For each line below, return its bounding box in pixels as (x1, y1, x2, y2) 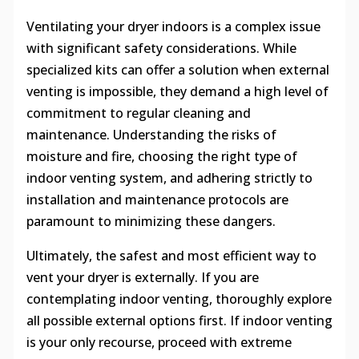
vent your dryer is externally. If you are (26, 268, 259, 286)
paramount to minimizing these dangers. (26, 212, 276, 230)
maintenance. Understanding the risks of (26, 125, 276, 143)
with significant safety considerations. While (26, 38, 296, 57)
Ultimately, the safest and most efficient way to (26, 246, 317, 264)
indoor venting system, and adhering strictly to (26, 168, 313, 187)
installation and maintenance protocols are (26, 190, 288, 208)
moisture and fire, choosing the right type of (26, 147, 297, 165)
